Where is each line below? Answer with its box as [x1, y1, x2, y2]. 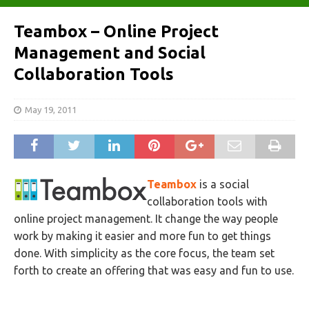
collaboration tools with [147, 195, 268, 208]
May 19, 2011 [25, 105, 77, 114]
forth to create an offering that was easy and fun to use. [14, 264, 294, 277]
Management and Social [14, 43, 206, 62]
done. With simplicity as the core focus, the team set [14, 247, 275, 259]
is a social [199, 178, 249, 190]
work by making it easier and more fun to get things [14, 230, 271, 242]
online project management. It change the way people [14, 212, 278, 225]
